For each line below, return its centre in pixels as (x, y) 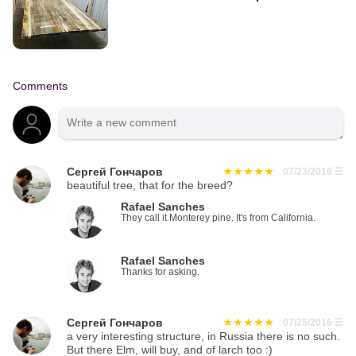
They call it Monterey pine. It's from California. (218, 218)
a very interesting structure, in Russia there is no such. (203, 337)
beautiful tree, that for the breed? (150, 186)
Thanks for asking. (160, 272)
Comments (40, 87)
